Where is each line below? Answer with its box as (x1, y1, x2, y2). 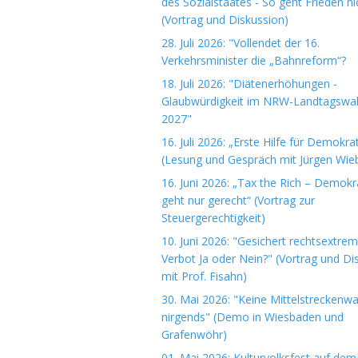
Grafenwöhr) (161, 327, 227, 342)
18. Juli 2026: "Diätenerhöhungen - (161, 76, 337, 91)
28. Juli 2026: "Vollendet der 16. (161, 35, 320, 50)
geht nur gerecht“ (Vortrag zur (161, 193, 315, 208)
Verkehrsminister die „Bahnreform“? (161, 53, 346, 68)
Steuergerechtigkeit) (161, 210, 265, 225)
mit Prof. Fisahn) (161, 268, 247, 284)
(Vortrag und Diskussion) (161, 12, 288, 27)
